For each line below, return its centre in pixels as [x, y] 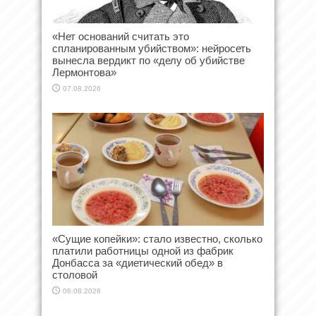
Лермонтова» [84, 72]
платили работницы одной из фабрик [143, 250]
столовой [75, 274]
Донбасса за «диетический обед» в [138, 262]
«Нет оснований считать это [121, 36]
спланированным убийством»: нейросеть [152, 48]
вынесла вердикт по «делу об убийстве [148, 60]
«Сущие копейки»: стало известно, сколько [157, 238]
